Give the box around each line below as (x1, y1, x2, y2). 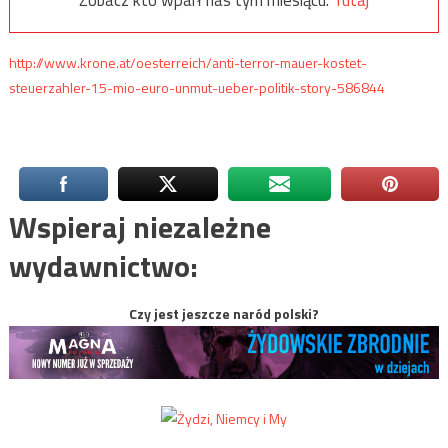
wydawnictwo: (8, 243, 198, 290)
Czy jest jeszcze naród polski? (129, 303, 319, 325)
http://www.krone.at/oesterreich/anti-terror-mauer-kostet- (8, 52, 367, 74)
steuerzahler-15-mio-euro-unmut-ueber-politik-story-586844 (8, 77, 385, 99)
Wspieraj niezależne (8, 204, 271, 251)
